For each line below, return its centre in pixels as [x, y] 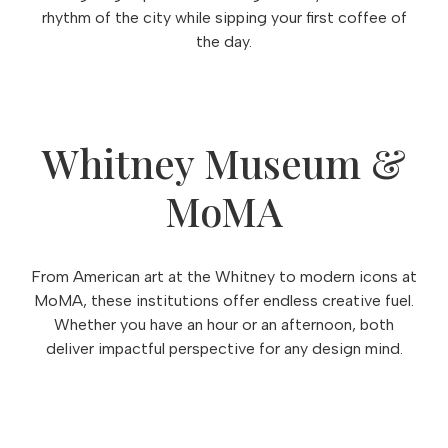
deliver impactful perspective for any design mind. [224, 348]
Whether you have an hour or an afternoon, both [224, 324]
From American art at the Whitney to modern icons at [224, 276]
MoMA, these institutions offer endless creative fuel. [224, 300]
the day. [224, 41]
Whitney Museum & [224, 162]
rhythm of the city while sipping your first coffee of [224, 17]
